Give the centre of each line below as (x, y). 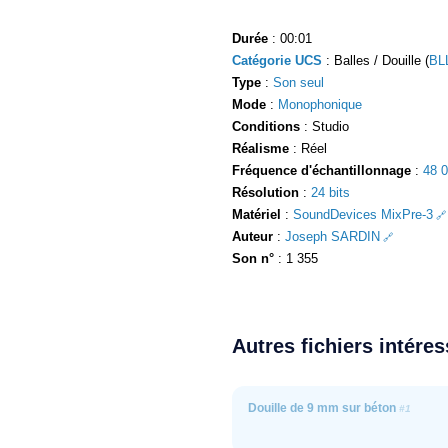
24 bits (330, 192)
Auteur (252, 236)
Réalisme (260, 148)
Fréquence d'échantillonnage (321, 170)
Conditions (266, 126)
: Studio (324, 126)
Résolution (265, 192)
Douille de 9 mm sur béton (323, 407)
